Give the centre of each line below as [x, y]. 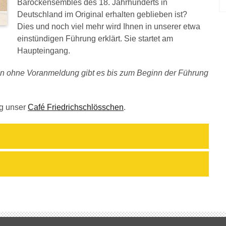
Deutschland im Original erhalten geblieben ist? [102, 14]
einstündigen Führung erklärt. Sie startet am [95, 39]
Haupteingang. [44, 51]
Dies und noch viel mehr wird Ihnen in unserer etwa [109, 26]
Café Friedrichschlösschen [76, 107]
